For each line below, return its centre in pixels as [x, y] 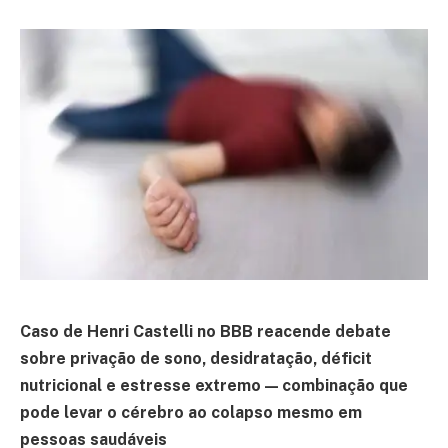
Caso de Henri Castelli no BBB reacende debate [205, 332]
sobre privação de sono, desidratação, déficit [196, 359]
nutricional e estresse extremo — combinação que [214, 386]
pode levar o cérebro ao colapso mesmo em [191, 413]
